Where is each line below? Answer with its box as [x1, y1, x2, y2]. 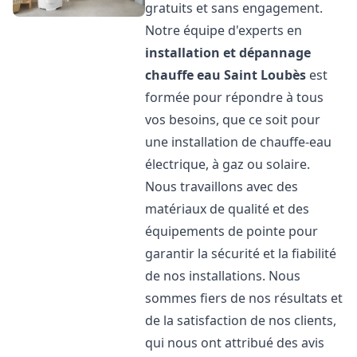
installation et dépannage [145, 44, 312, 61]
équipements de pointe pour [145, 222, 319, 240]
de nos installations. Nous [145, 267, 301, 284]
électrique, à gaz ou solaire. [145, 155, 311, 173]
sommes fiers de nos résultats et [145, 289, 343, 307]
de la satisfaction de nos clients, [145, 312, 337, 329]
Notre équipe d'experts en [145, 22, 303, 39]
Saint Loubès [224, 66, 307, 84]
